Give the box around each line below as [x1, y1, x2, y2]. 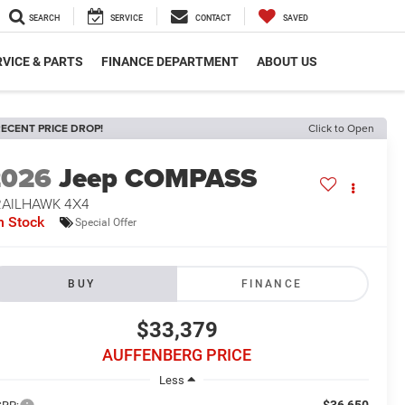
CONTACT [195, 14, 231, 24]
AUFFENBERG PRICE [102, 345, 251, 365]
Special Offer [75, 215, 137, 229]
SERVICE [110, 14, 143, 24]
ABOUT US [257, 54, 317, 70]
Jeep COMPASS [59, 158, 258, 199]
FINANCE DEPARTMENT [101, 54, 239, 70]
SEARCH [29, 14, 60, 24]
